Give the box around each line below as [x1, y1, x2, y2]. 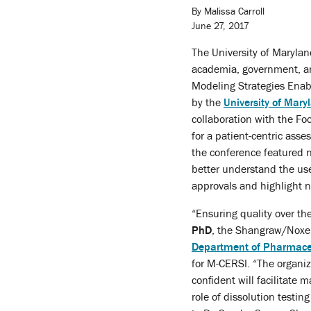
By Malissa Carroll [192, 6, 264, 17]
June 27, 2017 [192, 20, 249, 32]
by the [192, 96, 224, 110]
